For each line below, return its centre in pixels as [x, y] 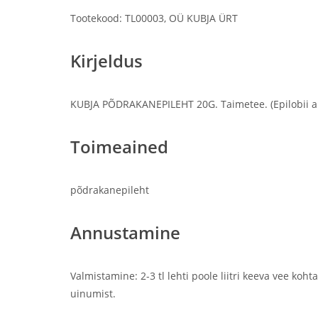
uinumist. [93, 294]
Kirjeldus [106, 61]
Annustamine [125, 232]
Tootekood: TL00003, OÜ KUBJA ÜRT [154, 18]
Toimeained [119, 147]
